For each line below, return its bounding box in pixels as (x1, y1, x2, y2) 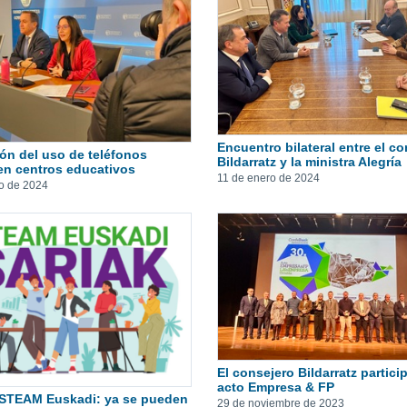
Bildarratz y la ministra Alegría (217, 154, 402, 169)
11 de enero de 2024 (217, 171, 320, 184)
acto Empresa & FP (217, 379, 334, 394)
